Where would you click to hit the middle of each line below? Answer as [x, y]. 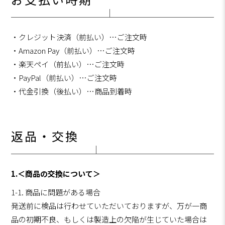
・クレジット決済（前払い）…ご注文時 [79, 37]
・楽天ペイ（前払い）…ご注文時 [68, 64]
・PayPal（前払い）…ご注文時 [64, 78]
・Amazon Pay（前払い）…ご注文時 [73, 51]
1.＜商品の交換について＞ [56, 174]
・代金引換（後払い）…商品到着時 [72, 91]
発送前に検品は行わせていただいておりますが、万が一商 [109, 206]
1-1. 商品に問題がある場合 [56, 192]
